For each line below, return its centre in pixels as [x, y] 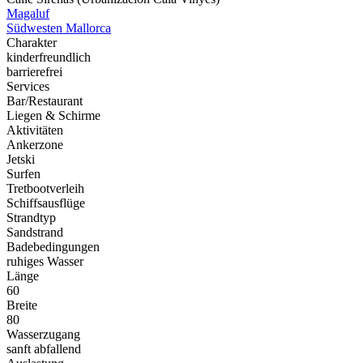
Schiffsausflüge [46, 203]
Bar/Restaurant [45, 100]
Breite [22, 305]
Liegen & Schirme [53, 115]
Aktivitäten [35, 130]
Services [28, 86]
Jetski [21, 159]
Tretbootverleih [45, 188]
